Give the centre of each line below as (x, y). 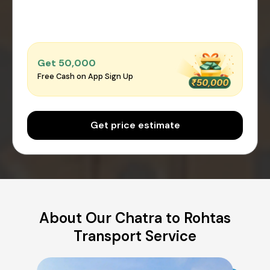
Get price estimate (135, 125)
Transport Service (135, 236)
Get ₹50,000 (67, 63)
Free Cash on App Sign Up (85, 77)
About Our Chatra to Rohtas (135, 218)
